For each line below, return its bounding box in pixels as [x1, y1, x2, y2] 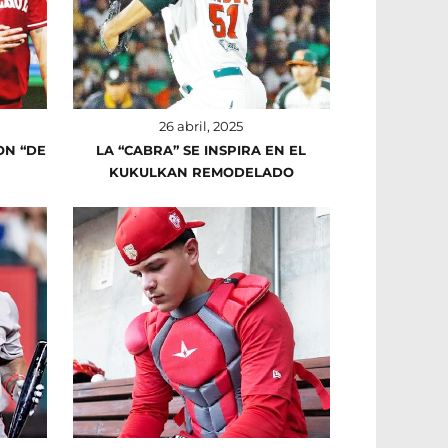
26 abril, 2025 [159, 118, 244, 135]
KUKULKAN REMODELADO [108, 164, 294, 181]
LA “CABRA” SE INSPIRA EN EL [96, 142, 307, 159]
